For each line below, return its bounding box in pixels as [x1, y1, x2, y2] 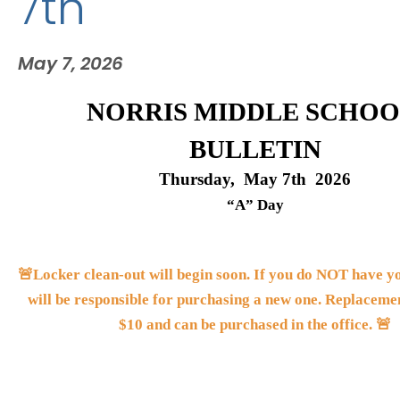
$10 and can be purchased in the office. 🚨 [119, 315, 391, 333]
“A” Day [226, 196, 284, 213]
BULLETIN [188, 134, 321, 163]
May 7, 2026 [18, 55, 123, 74]
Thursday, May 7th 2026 [159, 169, 351, 188]
